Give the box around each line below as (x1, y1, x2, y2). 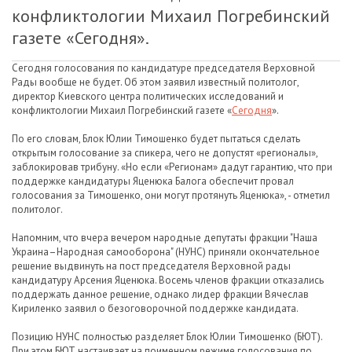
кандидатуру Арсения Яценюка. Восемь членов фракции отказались (12, 273, 324, 287)
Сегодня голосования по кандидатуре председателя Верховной (12, 61, 315, 75)
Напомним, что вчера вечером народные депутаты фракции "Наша (12, 231, 317, 244)
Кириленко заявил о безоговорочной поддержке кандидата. (12, 302, 299, 315)
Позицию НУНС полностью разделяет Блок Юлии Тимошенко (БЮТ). (12, 330, 322, 343)
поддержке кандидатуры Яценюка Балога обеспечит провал (12, 174, 294, 188)
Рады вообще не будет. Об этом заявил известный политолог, (12, 75, 299, 89)
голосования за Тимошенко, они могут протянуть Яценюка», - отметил (12, 189, 330, 202)
